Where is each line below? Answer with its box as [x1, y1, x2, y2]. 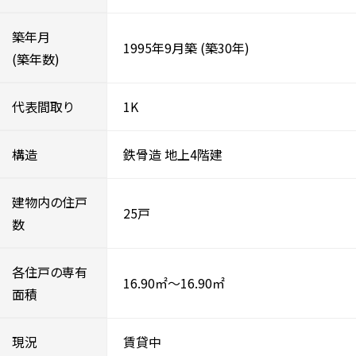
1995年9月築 [123, 38, 197, 57]
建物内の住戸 [12, 192, 87, 211]
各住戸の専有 [12, 261, 87, 281]
